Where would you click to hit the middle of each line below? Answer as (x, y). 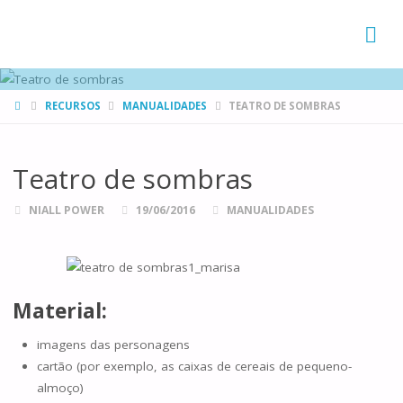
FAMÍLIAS (45, 15)
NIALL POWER (67, 210)
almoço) (60, 387)
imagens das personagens (113, 344)
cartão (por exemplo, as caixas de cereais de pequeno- (194, 366)
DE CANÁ (43, 41)
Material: (59, 311)
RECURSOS (72, 106)
